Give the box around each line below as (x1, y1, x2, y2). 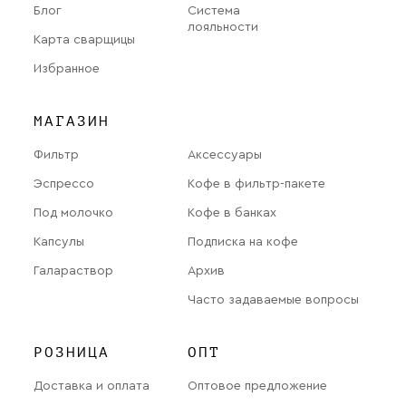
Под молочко (34, 206, 113, 219)
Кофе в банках (188, 206, 276, 219)
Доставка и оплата (34, 379, 150, 392)
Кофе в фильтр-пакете (188, 177, 325, 190)
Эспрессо (34, 177, 94, 190)
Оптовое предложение (188, 379, 327, 392)
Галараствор (34, 264, 113, 277)
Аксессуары (188, 148, 262, 161)
